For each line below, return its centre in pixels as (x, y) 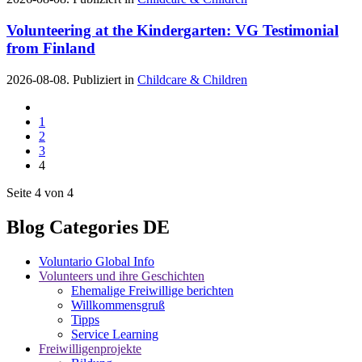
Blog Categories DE (88, 227)
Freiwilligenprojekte (90, 348)
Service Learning (115, 334)
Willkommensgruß (118, 305)
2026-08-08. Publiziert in (72, 79)
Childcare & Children (192, 79)
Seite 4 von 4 (40, 192)
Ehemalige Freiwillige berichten (152, 290)
